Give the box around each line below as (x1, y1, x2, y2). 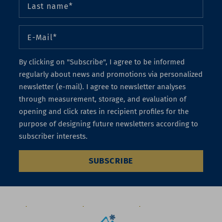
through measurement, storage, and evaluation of (19, 95, 187, 104)
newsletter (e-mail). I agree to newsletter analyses (19, 82, 186, 92)
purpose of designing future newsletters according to (19, 119, 199, 129)
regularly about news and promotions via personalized (19, 70, 203, 79)
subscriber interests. (19, 132, 88, 141)
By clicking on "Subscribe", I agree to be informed (19, 57, 185, 67)
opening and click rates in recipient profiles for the (19, 107, 189, 116)
